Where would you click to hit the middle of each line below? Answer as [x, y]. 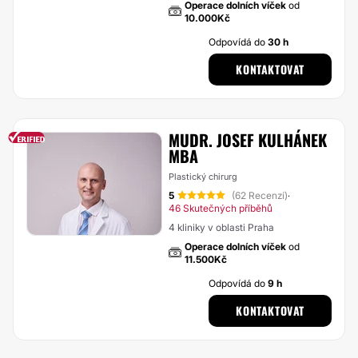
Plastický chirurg [203, 177]
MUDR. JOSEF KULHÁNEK [248, 140]
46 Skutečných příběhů [221, 208]
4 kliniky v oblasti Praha [221, 227]
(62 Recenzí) [260, 195]
